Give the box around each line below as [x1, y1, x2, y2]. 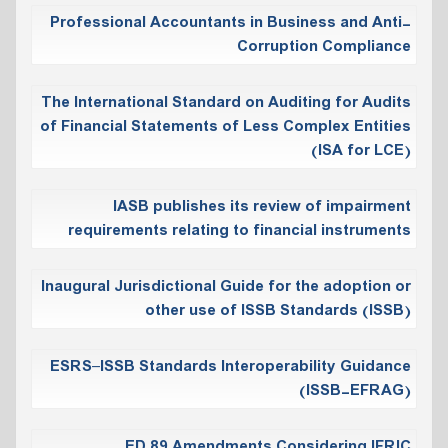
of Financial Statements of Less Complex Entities [40, 114, 411, 139]
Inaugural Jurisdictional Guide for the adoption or [41, 274, 411, 299]
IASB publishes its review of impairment [113, 194, 411, 219]
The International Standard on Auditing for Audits [41, 90, 411, 115]
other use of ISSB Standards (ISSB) [145, 298, 411, 323]
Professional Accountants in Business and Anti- [50, 10, 411, 35]
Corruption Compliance [237, 34, 411, 59]
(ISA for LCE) [311, 138, 411, 163]
